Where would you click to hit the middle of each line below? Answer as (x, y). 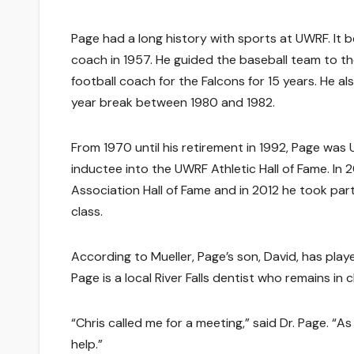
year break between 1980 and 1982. (173, 102)
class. (87, 211)
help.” (87, 344)
